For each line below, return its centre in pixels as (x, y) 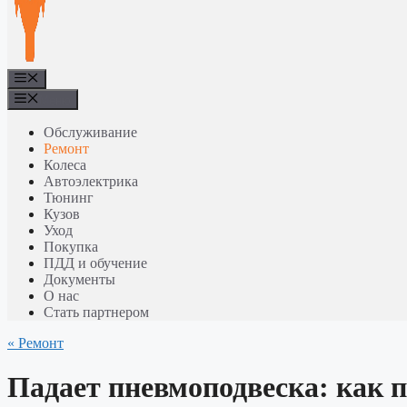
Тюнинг (69, 197)
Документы (79, 279)
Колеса (65, 164)
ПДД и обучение (95, 263)
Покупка (71, 246)
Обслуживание (90, 132)
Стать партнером (96, 312)
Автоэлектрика (91, 181)
